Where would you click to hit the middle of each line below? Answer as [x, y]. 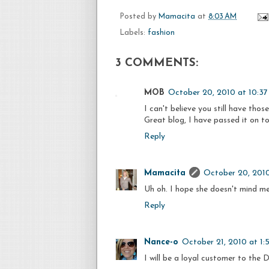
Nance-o [161, 242]
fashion [161, 33]
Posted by [139, 17]
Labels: [134, 33]
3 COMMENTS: [157, 63]
